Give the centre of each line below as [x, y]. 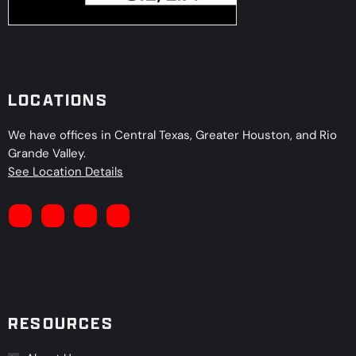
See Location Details [66, 172]
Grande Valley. [47, 153]
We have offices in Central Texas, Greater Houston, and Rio [172, 135]
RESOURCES [61, 323]
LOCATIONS [58, 100]
